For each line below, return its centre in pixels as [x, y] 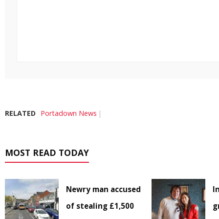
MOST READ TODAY [47, 153]
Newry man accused [103, 189]
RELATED [20, 113]
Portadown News [69, 113]
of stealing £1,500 [100, 206]
